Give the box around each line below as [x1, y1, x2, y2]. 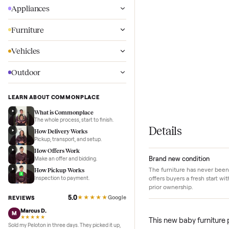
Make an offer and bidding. [37, 198, 108, 205]
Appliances [12, 30, 55, 40]
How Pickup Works [37, 211, 94, 218]
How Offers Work [37, 190, 88, 197]
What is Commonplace [37, 147, 104, 154]
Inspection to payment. [37, 219, 99, 227]
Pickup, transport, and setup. [37, 176, 113, 184]
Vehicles [12, 77, 44, 87]
